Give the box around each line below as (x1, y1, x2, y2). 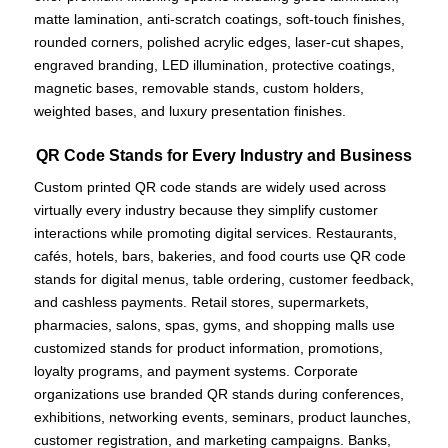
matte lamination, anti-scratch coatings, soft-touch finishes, (33, 11, 405, 28)
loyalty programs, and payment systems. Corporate (33, 363, 358, 380)
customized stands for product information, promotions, (33, 340, 383, 357)
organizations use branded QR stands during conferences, (33, 386, 404, 403)
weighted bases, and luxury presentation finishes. (33, 103, 346, 120)
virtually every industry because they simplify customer (33, 202, 378, 219)
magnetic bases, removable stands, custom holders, (33, 80, 364, 97)
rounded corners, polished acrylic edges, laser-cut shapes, (33, 34, 404, 51)
